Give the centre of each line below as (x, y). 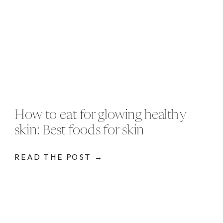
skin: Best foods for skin (79, 131)
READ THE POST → (59, 157)
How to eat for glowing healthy (101, 115)
